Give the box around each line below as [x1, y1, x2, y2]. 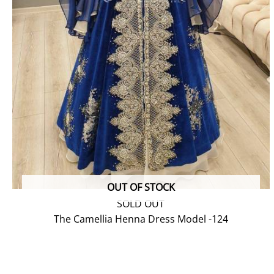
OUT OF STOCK [106, 180, 175, 194]
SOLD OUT [117, 197, 165, 211]
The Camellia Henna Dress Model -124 [53, 212, 228, 226]
